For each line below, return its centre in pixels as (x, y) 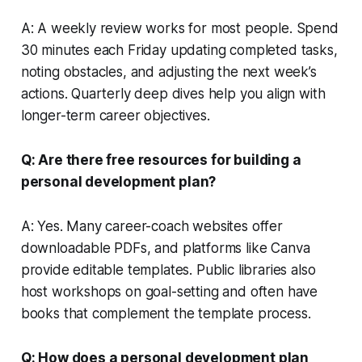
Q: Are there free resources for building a (161, 160)
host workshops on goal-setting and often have (169, 291)
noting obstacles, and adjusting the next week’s (168, 72)
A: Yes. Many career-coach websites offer (152, 226)
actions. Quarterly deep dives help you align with (173, 93)
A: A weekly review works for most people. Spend (179, 28)
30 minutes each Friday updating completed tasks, (179, 50)
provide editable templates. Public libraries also (168, 269)
